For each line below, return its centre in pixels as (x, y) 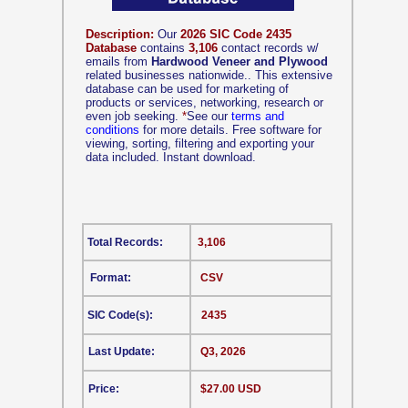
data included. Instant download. (171, 157)
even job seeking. (134, 116)
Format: (111, 278)
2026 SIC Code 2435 (236, 34)
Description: (120, 34)
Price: (104, 389)
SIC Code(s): (120, 315)
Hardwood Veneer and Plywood (240, 61)
